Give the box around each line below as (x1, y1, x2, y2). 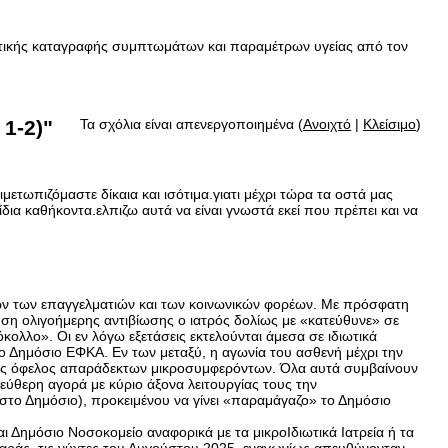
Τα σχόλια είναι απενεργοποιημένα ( (80, 116, 304, 132)
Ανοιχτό (303, 116, 352, 132)
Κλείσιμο (363, 116, 417, 132)
